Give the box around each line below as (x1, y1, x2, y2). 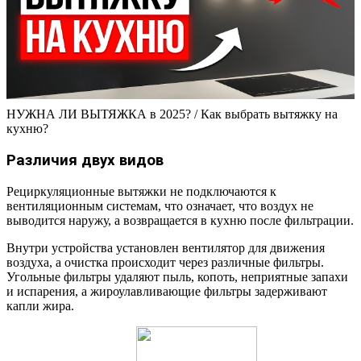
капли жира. (6, 298, 74, 313)
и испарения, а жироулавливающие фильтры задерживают (6, 284, 327, 298)
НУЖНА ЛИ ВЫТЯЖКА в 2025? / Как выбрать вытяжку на (6, 107, 338, 122)
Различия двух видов (6, 151, 164, 169)
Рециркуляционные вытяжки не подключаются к (6, 184, 276, 198)
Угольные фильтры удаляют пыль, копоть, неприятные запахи (6, 269, 348, 284)
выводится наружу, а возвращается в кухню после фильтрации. (6, 213, 354, 227)
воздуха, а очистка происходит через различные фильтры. (6, 255, 324, 269)
